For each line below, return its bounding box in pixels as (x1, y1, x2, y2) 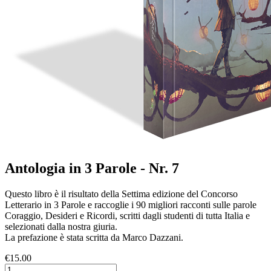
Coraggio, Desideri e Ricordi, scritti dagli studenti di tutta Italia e (5, 210, 250, 221)
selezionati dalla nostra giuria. (5, 221, 117, 232)
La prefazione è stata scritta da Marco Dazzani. (5, 232, 183, 243)
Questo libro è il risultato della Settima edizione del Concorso (5, 188, 238, 199)
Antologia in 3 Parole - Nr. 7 (5, 160, 179, 176)
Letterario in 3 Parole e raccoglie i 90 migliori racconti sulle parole (5, 199, 256, 210)
